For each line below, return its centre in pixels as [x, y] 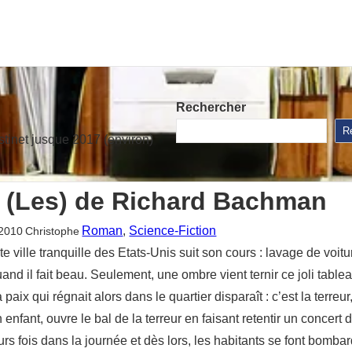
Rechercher [211, 108]
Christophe [52, 231]
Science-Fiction [173, 230]
